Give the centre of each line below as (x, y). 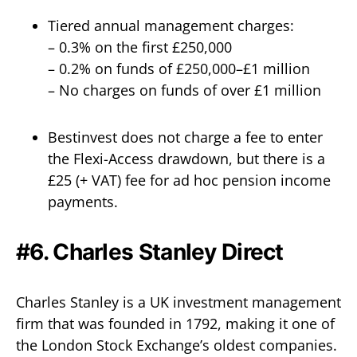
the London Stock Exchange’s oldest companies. (177, 345)
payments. (83, 202)
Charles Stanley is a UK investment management (178, 302)
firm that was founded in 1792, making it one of (175, 324)
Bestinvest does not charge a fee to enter (185, 137)
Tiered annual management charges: (171, 25)
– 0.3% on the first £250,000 (140, 47)
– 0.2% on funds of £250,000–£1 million (179, 69)
